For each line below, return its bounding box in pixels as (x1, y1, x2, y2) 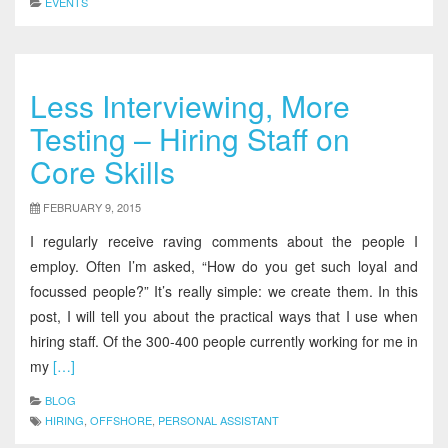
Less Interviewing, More (30, 84, 350, 127)
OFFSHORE (90, 412, 152, 428)
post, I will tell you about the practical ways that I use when (30, 306, 418, 326)
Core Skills (30, 150, 175, 193)
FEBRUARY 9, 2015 (43, 199, 141, 215)
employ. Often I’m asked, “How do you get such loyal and (30, 256, 418, 276)
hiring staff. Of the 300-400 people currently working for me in (30, 331, 418, 351)
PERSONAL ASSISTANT (158, 412, 279, 428)
